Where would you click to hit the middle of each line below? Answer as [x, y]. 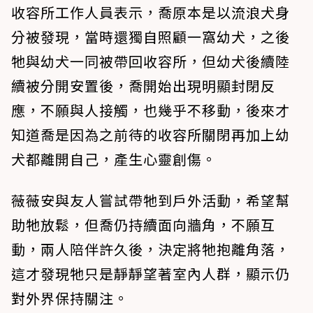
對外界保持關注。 [70, 298]
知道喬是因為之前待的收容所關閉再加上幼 [151, 135]
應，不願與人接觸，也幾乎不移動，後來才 [151, 110]
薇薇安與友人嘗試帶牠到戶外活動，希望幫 [151, 201]
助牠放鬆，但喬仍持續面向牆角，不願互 [143, 225]
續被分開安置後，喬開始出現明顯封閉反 [143, 86]
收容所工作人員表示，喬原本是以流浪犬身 [151, 13]
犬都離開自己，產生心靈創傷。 [114, 159]
